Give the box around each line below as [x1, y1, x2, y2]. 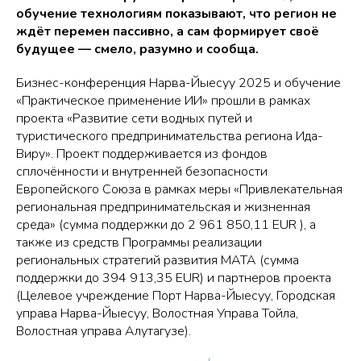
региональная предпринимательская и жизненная [16, 197, 310, 216]
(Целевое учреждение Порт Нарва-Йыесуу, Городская [16, 286, 335, 305]
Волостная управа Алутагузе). [16, 322, 191, 340]
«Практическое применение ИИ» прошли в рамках [16, 91, 310, 110]
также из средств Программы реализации [16, 233, 262, 251]
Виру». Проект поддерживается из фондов [16, 144, 268, 163]
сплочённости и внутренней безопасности [16, 162, 268, 180]
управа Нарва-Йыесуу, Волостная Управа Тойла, [16, 304, 298, 322]
